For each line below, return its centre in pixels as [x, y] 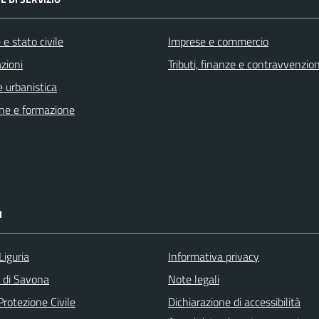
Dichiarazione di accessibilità [234, 302]
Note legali [194, 279]
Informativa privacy [214, 256]
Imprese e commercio [218, 41]
